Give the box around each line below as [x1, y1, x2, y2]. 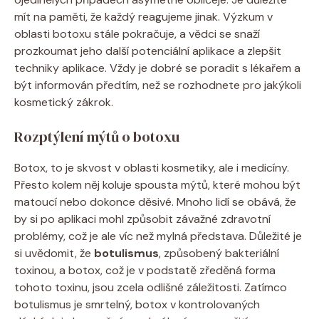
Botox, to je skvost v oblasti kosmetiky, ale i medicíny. [14, 159, 289, 175]
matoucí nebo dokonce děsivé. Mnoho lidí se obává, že [14, 194, 296, 209]
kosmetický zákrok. [14, 94, 113, 110]
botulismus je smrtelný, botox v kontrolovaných [14, 296, 260, 312]
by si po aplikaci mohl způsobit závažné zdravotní [14, 211, 271, 226]
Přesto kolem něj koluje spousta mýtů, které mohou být [14, 177, 300, 192]
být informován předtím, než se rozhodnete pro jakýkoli [14, 77, 301, 93]
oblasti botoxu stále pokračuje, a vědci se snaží [14, 26, 260, 41]
